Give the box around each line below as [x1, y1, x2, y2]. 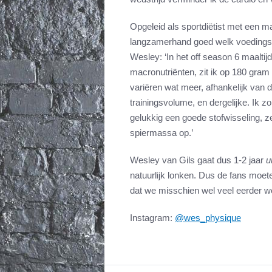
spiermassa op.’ [130, 127, 193, 138]
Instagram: [130, 212, 175, 223]
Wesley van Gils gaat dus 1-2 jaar [130, 155, 266, 166]
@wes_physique [175, 212, 241, 223]
